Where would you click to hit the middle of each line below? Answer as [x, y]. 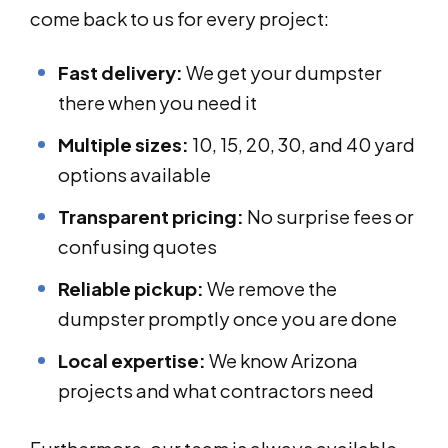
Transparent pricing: [151, 217]
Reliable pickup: [131, 289]
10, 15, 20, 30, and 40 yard [302, 145]
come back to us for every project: [179, 19]
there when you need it [157, 103]
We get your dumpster [282, 73]
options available [134, 175]
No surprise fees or [329, 217]
